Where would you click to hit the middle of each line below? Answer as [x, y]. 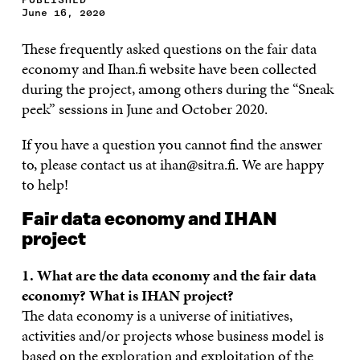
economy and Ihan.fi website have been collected [169, 68]
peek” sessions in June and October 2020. [144, 108]
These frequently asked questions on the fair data [169, 48]
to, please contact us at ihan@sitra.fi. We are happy [172, 164]
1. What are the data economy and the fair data [169, 275]
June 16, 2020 [63, 12]
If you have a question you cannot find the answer [172, 144]
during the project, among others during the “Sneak [177, 88]
